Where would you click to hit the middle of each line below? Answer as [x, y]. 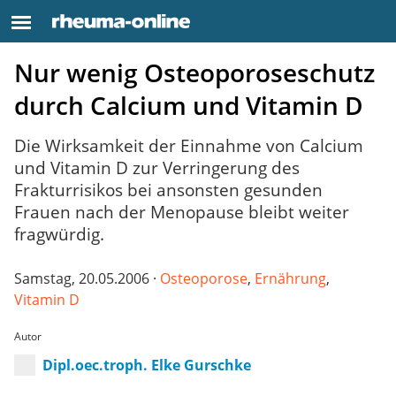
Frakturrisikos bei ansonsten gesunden [168, 190]
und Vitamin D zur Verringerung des [157, 168]
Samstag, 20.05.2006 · [87, 278]
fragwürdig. [59, 234]
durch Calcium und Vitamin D [189, 105]
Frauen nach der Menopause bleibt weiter [182, 212]
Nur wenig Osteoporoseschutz [194, 72]
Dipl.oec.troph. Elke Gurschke [147, 365]
